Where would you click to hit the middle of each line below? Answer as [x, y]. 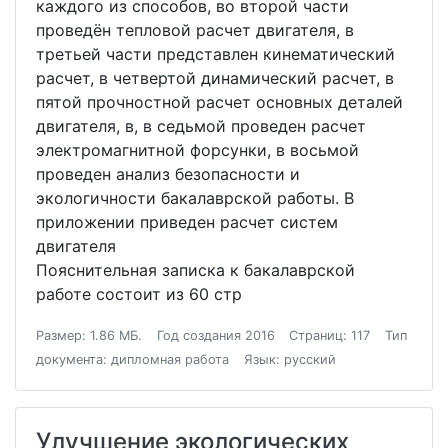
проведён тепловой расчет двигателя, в [195, 30]
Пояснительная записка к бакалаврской [195, 270]
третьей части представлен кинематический [215, 54]
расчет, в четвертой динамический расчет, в [215, 78]
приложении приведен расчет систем [187, 222]
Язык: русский [289, 359]
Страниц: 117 [330, 335]
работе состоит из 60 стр [139, 294]
